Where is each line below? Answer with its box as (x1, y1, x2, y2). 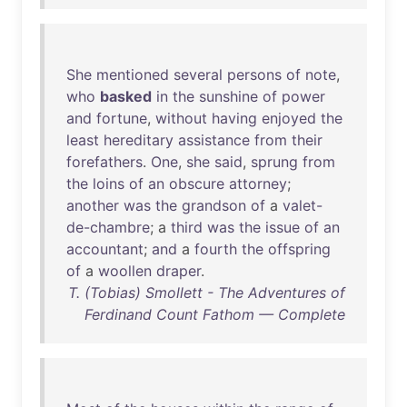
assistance (178, 131, 250, 149)
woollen (98, 262, 152, 280)
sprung (251, 153, 298, 171)
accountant (66, 240, 144, 258)
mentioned (96, 65, 169, 84)
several (174, 65, 223, 84)
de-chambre (66, 218, 150, 236)
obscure (169, 174, 224, 193)
